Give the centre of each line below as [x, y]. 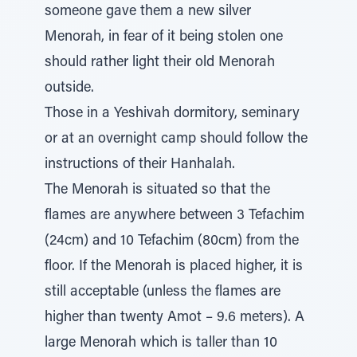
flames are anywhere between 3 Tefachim [175, 216]
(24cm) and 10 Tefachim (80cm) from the [172, 241]
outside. [69, 88]
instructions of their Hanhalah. [140, 165]
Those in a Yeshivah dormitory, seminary [172, 114]
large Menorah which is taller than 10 [161, 343]
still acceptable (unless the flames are [163, 292]
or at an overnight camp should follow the [176, 139]
